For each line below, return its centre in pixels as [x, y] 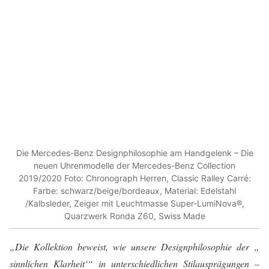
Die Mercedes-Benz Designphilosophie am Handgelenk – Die [134, 153]
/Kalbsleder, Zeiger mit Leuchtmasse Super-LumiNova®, [134, 203]
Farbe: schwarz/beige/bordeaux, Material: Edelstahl [134, 190]
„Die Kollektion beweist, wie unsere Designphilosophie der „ [134, 247]
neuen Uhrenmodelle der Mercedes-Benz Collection [134, 165]
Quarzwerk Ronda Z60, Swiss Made [134, 216]
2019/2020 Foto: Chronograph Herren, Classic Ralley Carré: [134, 178]
